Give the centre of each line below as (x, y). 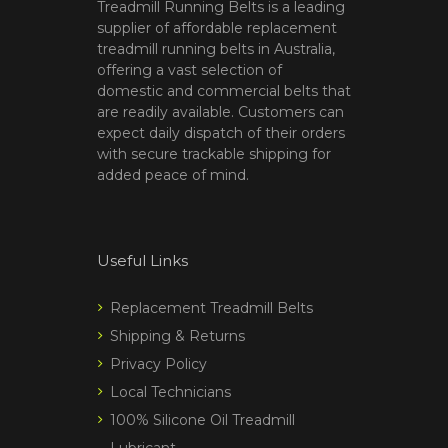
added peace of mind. (173, 174)
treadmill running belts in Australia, (216, 48)
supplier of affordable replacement (217, 27)
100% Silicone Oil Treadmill (202, 419)
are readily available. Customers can (220, 111)
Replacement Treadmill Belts (211, 307)
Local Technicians (170, 391)
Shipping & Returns (177, 335)
